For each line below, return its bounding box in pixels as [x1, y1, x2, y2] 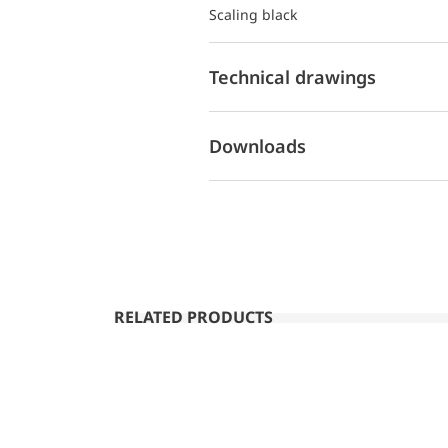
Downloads [209, 133, 306, 158]
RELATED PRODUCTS [114, 306, 273, 328]
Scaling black [209, 5, 297, 24]
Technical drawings [209, 64, 376, 89]
